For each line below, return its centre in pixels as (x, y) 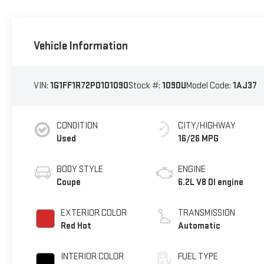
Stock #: (145, 86)
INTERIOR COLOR (92, 257)
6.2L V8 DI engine (211, 183)
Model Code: (209, 86)
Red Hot (76, 226)
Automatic (199, 226)
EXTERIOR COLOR (93, 213)
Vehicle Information (80, 46)
